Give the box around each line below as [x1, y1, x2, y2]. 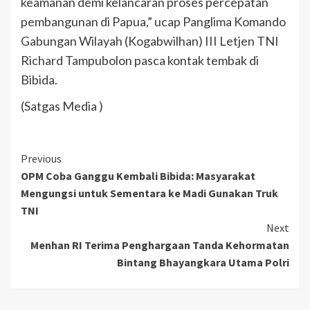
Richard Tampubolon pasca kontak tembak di [21, 52, 259, 68]
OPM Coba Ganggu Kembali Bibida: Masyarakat [21, 168, 255, 183]
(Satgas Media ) [21, 98, 103, 113]
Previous [21, 151, 62, 165]
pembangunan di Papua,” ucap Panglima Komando [21, 13, 286, 29]
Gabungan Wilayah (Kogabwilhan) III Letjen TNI [21, 33, 279, 48]
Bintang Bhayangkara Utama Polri [117, 255, 289, 269]
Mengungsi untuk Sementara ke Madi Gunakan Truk [21, 185, 278, 200]
